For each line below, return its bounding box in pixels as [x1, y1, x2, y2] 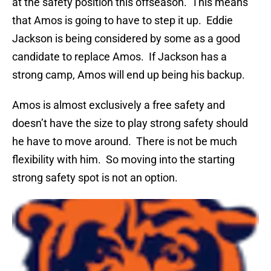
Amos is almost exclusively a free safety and [12, 99, 225, 112]
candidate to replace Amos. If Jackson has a [12, 50, 227, 64]
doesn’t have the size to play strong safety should [12, 117, 248, 130]
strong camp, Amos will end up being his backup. [12, 68, 245, 82]
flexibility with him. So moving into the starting [12, 153, 235, 166]
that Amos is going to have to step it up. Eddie [12, 14, 233, 27]
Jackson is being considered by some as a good [12, 32, 240, 45]
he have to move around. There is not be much [12, 135, 237, 148]
